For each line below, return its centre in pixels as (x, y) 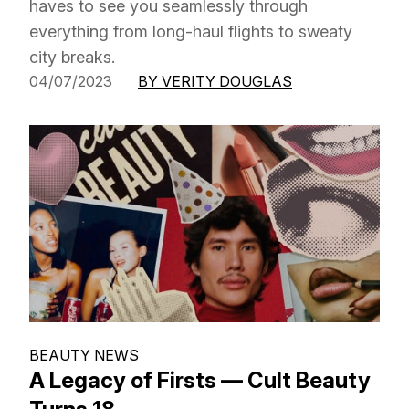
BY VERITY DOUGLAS (215, 81)
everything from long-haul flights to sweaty (191, 31)
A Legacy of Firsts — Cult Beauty (200, 381)
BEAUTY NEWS (84, 356)
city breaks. (72, 57)
